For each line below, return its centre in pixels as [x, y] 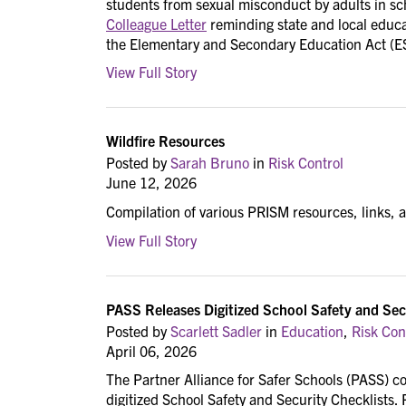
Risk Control [306, 163]
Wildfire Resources [165, 141]
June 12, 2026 [151, 183]
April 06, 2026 [151, 350]
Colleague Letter [156, 23]
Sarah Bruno [210, 163]
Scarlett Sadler [216, 330]
